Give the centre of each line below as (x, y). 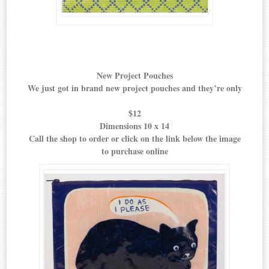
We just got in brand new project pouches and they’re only (134, 88)
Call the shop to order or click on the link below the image (134, 139)
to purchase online (134, 151)
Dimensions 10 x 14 (134, 126)
